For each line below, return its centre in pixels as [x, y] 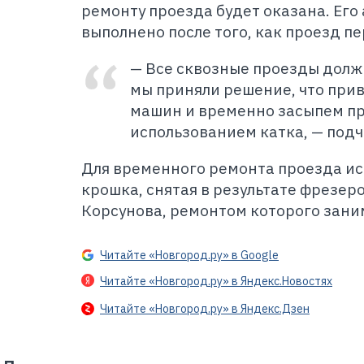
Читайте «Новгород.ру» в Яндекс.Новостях [216, 282]
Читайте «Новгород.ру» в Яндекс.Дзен [205, 309]
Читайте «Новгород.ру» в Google [189, 255]
